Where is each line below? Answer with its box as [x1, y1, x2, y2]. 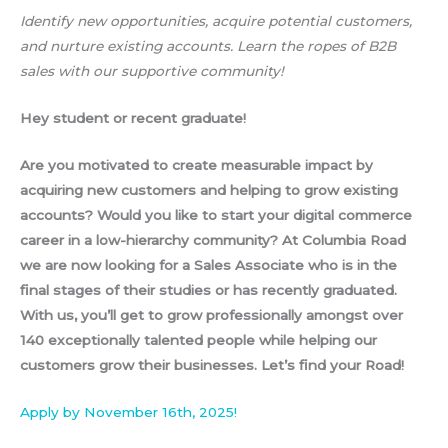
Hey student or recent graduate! [20, 109, 250, 126]
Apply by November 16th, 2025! [20, 403, 237, 420]
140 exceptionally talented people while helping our [20, 331, 377, 348]
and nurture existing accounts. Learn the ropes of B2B [20, 38, 396, 55]
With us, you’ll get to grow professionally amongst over [20, 306, 403, 323]
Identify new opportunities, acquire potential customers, [20, 13, 412, 30]
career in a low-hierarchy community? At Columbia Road [20, 231, 406, 248]
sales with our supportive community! [20, 63, 284, 80]
